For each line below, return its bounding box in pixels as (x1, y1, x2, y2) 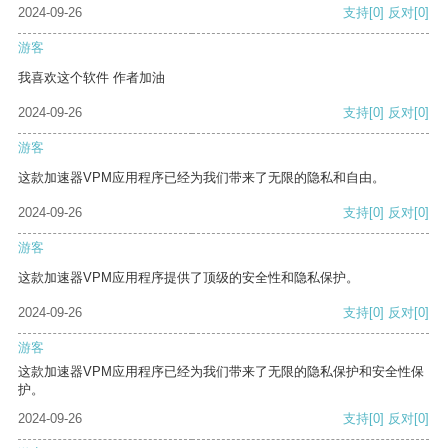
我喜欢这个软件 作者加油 (18, 70, 165, 86)
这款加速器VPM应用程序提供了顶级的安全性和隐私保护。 (18, 270, 359, 286)
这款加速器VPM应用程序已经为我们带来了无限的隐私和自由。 (18, 170, 385, 186)
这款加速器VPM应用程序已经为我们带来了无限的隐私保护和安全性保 (18, 364, 424, 380)
